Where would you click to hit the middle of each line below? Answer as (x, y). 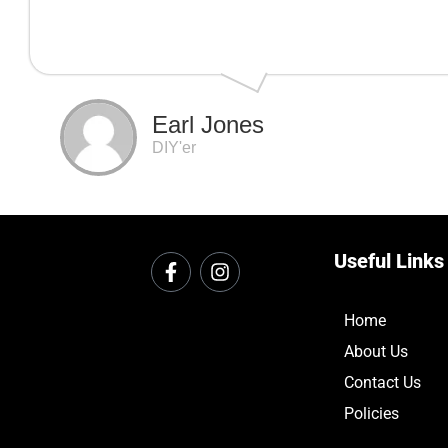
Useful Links (388, 261)
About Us (375, 352)
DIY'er (174, 148)
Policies (371, 414)
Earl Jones (208, 125)
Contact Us (382, 383)
